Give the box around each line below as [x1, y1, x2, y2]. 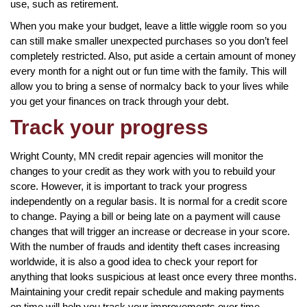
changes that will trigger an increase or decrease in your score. [10, 225, 290, 237]
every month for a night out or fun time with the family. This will [10, 64, 286, 77]
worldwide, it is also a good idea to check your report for [10, 255, 258, 267]
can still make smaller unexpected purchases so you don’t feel [10, 34, 288, 47]
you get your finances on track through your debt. [10, 95, 229, 107]
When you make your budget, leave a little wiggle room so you [10, 19, 286, 32]
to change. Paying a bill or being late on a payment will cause [10, 210, 280, 222]
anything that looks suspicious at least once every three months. [10, 270, 297, 282]
